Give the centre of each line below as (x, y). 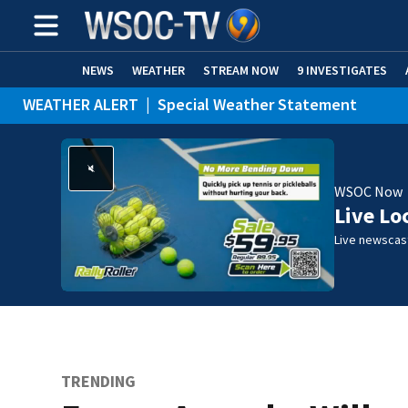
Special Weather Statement (257, 104)
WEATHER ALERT (81, 104)
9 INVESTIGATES (342, 70)
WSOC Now (369, 191)
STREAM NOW (241, 70)
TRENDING (99, 382)
